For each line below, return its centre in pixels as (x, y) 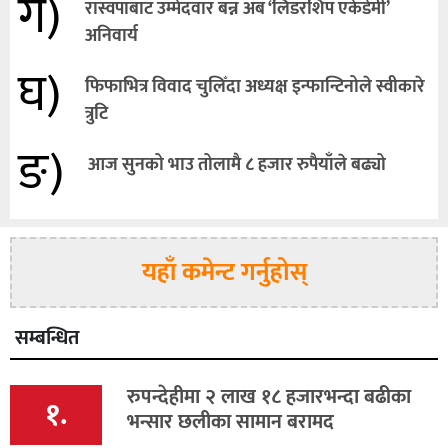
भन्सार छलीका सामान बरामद (230, 421)
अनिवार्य (111, 35)
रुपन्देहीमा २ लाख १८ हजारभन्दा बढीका (269, 396)
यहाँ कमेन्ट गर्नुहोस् (224, 272)
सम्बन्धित (47, 337)
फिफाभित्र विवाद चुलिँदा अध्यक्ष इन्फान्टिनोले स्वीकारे (255, 86)
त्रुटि (96, 113)
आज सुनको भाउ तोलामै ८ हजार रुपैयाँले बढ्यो (237, 164)
